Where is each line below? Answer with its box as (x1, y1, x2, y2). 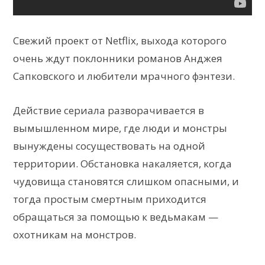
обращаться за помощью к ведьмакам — (13, 210, 218, 224)
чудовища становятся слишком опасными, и (13, 174, 239, 189)
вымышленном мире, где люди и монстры (13, 121, 227, 135)
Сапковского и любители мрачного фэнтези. (13, 69, 235, 83)
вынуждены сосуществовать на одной (13, 139, 205, 153)
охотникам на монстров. (13, 228, 136, 242)
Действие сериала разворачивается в (13, 104, 204, 118)
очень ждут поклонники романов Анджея (13, 51, 222, 66)
